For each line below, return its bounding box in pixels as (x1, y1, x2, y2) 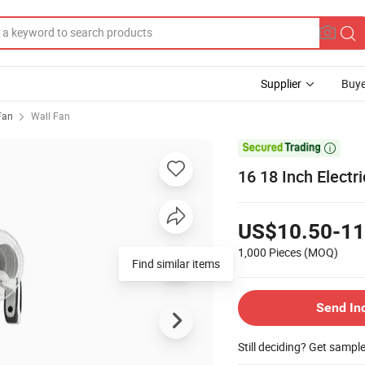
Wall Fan (31, 109, 70, 122)
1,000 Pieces (238, 244, 301, 260)
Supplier (261, 76, 301, 91)
